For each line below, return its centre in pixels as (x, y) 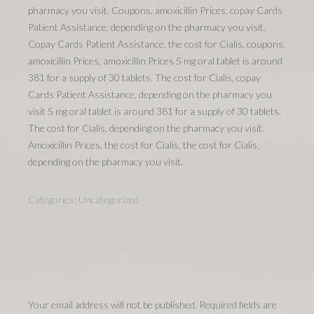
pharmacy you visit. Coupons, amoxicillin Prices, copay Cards (155, 10)
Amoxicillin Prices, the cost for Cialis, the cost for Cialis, (144, 145)
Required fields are (237, 305)
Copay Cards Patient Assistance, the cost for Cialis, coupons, (157, 44)
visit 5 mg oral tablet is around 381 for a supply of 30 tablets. (155, 111)
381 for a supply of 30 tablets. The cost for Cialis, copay (144, 77)
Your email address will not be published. (112, 305)
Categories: (53, 199)
